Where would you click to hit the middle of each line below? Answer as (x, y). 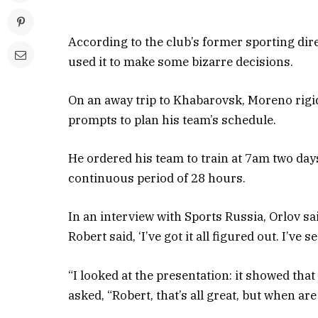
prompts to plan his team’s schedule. (172, 120)
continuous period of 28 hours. (157, 179)
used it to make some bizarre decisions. (181, 61)
